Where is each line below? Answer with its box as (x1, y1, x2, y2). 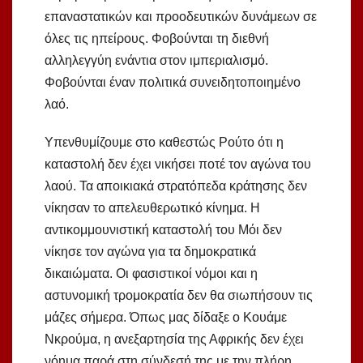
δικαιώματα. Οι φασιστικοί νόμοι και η (45, 267, 258, 281)
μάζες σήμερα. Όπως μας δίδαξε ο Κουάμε (45, 310, 287, 325)
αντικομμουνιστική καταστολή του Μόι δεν (45, 223, 282, 237)
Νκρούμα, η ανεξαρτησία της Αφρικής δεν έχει (45, 332, 304, 347)
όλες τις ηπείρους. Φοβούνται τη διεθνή (45, 32, 269, 46)
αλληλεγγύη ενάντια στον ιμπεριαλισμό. (45, 53, 268, 68)
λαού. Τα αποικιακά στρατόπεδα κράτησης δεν (45, 179, 307, 194)
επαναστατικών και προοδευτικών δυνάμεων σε (45, 10, 317, 24)
